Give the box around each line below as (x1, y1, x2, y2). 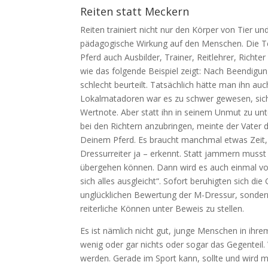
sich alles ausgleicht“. (80, 175, 164, 187)
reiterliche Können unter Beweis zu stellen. (80, 202, 245, 214)
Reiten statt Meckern (80, 4, 190, 19)
